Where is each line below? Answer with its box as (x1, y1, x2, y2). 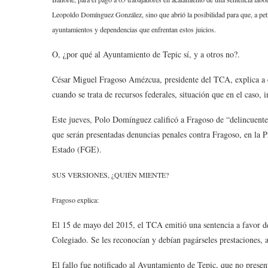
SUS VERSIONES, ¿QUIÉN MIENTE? (52, 170, 169, 179)
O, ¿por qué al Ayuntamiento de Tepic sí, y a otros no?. (52, 48, 240, 60)
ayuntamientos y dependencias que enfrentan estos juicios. (52, 25, 216, 34)
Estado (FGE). (52, 144, 105, 155)
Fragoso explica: (52, 195, 101, 205)
